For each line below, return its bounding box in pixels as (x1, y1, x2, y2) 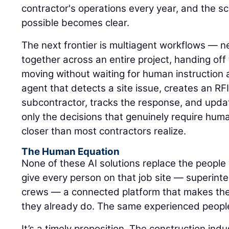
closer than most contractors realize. (21, 125, 187, 138)
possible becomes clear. (21, 17, 130, 29)
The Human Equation (21, 146, 120, 158)
